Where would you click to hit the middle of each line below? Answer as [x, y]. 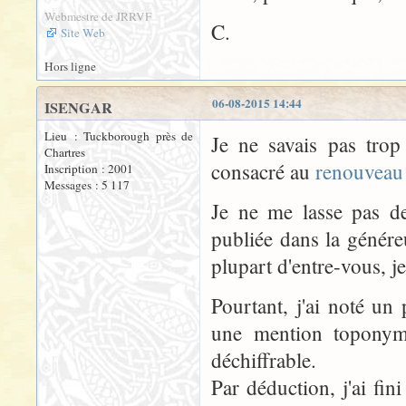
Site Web [83, 32]
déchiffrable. [264, 359]
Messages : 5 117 [87, 184]
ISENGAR [78, 107]
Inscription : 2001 [89, 168]
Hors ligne [70, 66]
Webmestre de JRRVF [98, 16]
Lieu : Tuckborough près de [119, 135]
